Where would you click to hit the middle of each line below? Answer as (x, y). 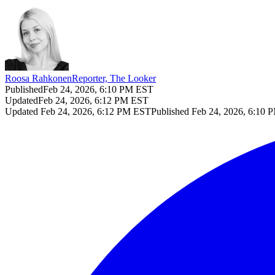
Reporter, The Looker (114, 78)
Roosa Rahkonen (38, 78)
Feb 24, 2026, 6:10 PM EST (98, 89)
